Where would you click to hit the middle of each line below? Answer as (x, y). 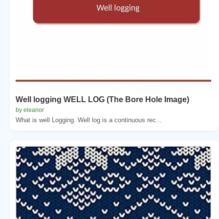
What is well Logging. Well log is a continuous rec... (89, 120)
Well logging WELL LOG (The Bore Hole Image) (102, 99)
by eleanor (30, 110)
